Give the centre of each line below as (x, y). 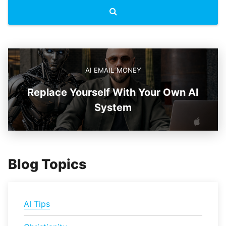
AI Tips (37, 204)
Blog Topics (47, 164)
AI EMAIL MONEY (113, 70)
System (113, 107)
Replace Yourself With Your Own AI (113, 92)
